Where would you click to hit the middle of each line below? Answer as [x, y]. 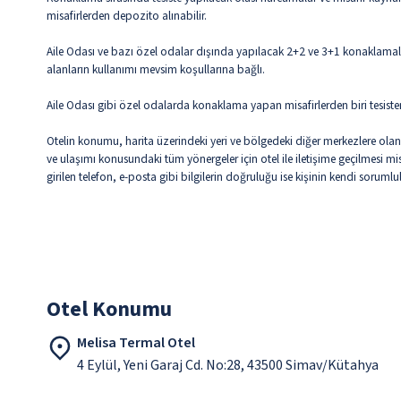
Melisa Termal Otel [136, 343]
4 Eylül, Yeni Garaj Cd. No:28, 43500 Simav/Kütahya [228, 366]
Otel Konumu [109, 310]
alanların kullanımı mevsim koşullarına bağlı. [156, 70]
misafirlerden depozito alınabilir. [127, 16]
